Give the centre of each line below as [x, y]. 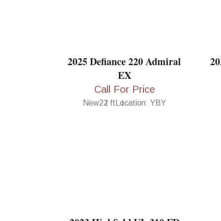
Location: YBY [141, 103]
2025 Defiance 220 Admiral [124, 61]
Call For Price [124, 89]
